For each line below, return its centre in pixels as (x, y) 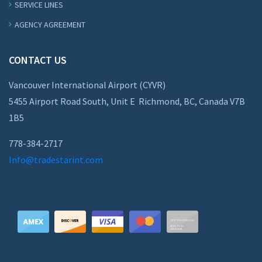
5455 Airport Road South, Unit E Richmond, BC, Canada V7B (127, 101)
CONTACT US (38, 60)
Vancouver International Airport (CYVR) (87, 85)
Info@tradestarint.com (56, 160)
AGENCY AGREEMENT (50, 25)
